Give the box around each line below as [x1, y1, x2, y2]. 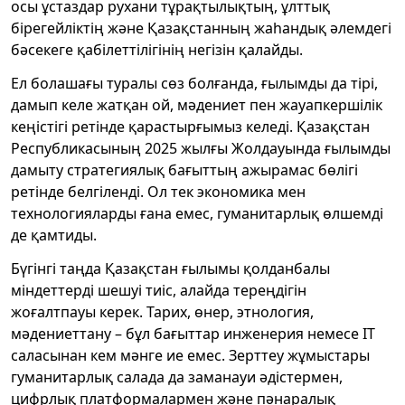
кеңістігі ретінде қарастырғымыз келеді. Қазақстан [11, 116, 370, 137]
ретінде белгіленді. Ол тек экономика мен [11, 181, 306, 202]
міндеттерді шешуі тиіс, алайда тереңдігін [11, 279, 306, 300]
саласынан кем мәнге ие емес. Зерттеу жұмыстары [11, 344, 370, 365]
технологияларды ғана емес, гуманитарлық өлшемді [11, 202, 383, 223]
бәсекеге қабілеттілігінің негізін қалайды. [11, 39, 303, 60]
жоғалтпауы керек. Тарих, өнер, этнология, [11, 301, 314, 322]
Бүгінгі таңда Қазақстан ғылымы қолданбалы [11, 258, 330, 278]
